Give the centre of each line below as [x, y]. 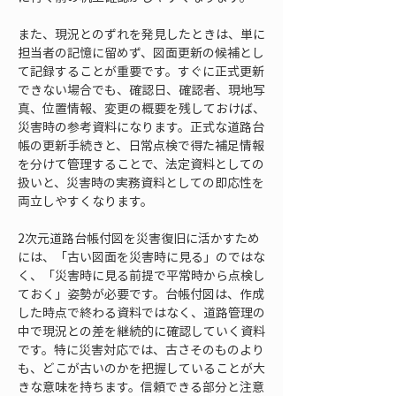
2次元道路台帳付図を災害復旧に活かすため [139, 238]
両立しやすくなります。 [85, 201]
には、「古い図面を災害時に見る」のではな [141, 256]
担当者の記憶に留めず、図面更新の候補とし [141, 52]
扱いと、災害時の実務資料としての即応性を [141, 182]
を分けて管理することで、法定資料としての [141, 164]
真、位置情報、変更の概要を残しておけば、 [141, 108]
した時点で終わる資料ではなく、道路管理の [141, 312]
